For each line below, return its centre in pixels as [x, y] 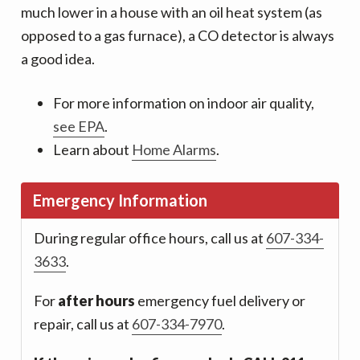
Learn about [93, 149]
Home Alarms [174, 149]
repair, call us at [83, 324]
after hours [97, 301]
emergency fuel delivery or [221, 301]
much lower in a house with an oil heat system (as [172, 12]
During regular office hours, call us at [150, 238]
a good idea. [58, 59]
